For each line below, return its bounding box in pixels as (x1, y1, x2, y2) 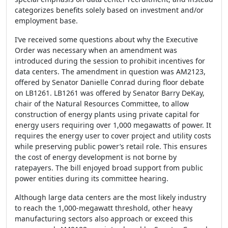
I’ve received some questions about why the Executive (15, 35, 198, 44)
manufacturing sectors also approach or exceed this (15, 214, 193, 223)
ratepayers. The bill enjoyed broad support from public (15, 163, 203, 173)
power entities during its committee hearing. (15, 174, 168, 183)
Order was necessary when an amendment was (15, 45, 177, 55)
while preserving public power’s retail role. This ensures (15, 141, 207, 151)
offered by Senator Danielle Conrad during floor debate (15, 77, 204, 87)
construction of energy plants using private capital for (15, 109, 199, 119)
